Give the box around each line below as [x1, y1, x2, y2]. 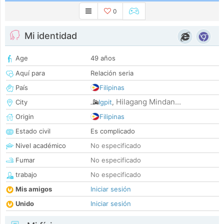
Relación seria [90, 69, 133, 77]
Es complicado [90, 127, 135, 135]
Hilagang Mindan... [116, 97, 181, 107]
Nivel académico [13, 141, 66, 150]
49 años [90, 54, 115, 62]
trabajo [13, 170, 37, 179]
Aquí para [13, 69, 45, 77]
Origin [13, 112, 34, 121]
